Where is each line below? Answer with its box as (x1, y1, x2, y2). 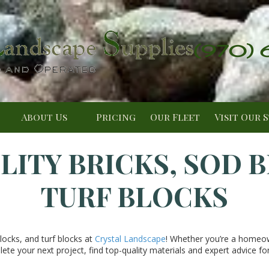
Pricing (96, 110, 136, 123)
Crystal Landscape (94, 233, 166, 244)
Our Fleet (150, 110, 200, 123)
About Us (21, 110, 70, 123)
